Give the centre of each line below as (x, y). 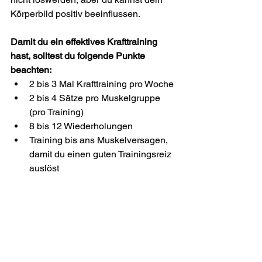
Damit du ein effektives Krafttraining (85, 42)
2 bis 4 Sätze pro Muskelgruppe (96, 98)
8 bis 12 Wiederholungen (81, 126)
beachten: (31, 70)
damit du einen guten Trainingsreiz (101, 154)
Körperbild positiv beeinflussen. (76, 13)
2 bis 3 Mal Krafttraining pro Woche (101, 84)
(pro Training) (56, 112)
